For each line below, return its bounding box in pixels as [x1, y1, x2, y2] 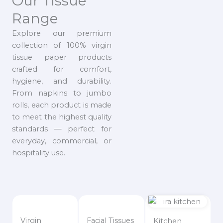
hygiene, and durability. [12, 76, 111, 86]
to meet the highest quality [12, 112, 111, 121]
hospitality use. [12, 148, 65, 157]
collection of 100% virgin [12, 40, 111, 50]
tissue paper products [12, 52, 111, 62]
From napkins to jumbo [12, 88, 111, 98]
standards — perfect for [12, 124, 111, 133]
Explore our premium [12, 28, 111, 38]
